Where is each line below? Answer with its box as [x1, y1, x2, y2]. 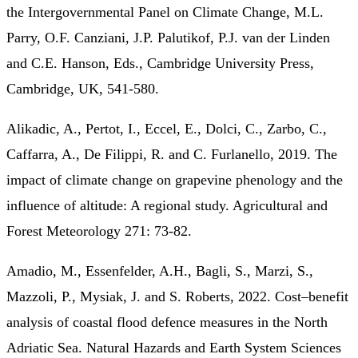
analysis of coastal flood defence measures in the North [6, 313, 328, 330]
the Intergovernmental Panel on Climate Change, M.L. [6, 3, 324, 20]
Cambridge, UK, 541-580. [6, 80, 159, 97]
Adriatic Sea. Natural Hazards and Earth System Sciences [6, 339, 341, 356]
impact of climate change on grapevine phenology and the [6, 171, 343, 188]
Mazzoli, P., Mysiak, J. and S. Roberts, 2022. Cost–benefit [6, 288, 348, 304]
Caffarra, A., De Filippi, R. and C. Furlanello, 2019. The [6, 145, 337, 162]
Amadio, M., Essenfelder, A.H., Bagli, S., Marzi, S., [6, 262, 313, 279]
